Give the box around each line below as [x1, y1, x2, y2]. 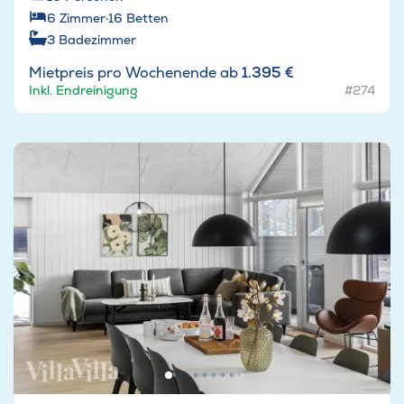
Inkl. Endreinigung [29, 82, 138, 99]
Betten [126, 10, 169, 27]
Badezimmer [59, 32, 136, 49]
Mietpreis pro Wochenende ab [29, 63, 242, 83]
